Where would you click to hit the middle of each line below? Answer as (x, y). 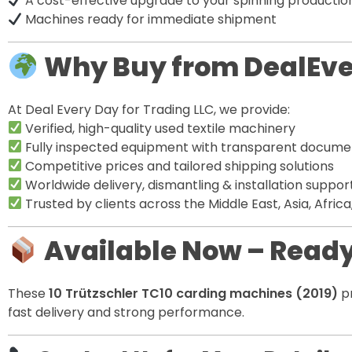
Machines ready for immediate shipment (150, 20)
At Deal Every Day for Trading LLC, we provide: (149, 109)
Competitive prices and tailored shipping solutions (178, 166)
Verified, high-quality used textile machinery (159, 128)
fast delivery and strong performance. (126, 313)
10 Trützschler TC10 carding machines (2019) (193, 294)
